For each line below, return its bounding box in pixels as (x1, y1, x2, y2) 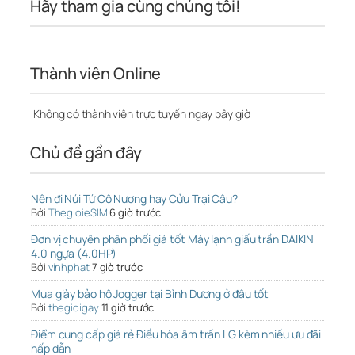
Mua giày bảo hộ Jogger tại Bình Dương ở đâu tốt (31, 286, 269, 302)
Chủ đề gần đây (30, 142, 142, 164)
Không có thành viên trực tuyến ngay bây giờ (31, 106, 250, 122)
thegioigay (48, 300, 99, 315)
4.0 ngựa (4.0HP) (31, 246, 116, 261)
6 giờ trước (109, 205, 162, 220)
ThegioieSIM (48, 205, 108, 220)
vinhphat (48, 260, 90, 275)
